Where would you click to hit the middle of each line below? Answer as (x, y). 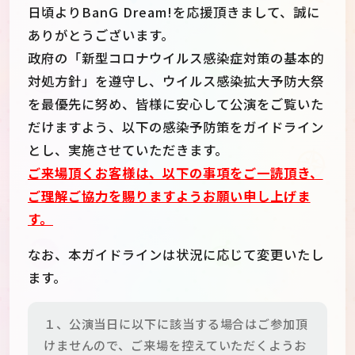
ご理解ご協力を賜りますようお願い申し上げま (169, 195)
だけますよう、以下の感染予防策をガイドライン (176, 126)
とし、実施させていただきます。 (128, 149)
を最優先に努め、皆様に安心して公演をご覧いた (176, 103)
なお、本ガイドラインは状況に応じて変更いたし (176, 254)
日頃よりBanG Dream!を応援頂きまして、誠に (174, 11)
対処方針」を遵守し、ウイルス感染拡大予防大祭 (176, 80)
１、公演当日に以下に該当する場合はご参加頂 (176, 324)
